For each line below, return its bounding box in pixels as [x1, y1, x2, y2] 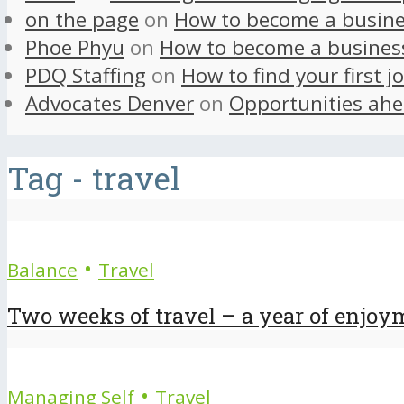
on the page [25, 5, 139, 34]
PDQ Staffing [25, 61, 146, 90]
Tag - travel [7, 156, 180, 199]
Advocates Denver [25, 89, 194, 118]
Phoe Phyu [25, 33, 124, 62]
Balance [7, 256, 78, 282]
